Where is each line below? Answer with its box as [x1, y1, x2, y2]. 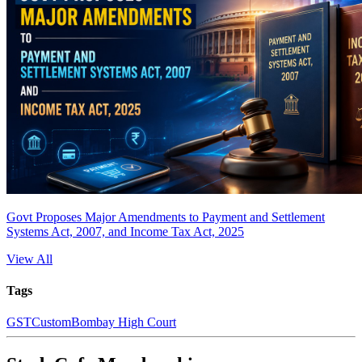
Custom [32, 315, 71, 330]
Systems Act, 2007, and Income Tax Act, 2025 [6, 224, 244, 238]
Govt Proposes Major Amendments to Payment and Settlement [6, 209, 325, 224]
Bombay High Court [71, 315, 176, 330]
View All [6, 251, 53, 266]
